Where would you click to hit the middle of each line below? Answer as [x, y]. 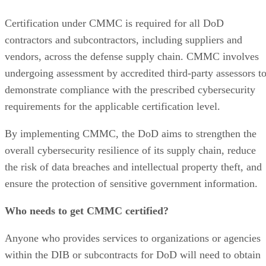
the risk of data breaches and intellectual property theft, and [133, 167]
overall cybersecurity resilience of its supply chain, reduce [130, 150]
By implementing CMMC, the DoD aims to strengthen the [131, 133]
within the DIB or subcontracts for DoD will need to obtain [133, 254]
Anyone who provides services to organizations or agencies [133, 238]
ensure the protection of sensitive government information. [131, 183]
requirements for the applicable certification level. [113, 106]
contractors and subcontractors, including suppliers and [123, 39]
